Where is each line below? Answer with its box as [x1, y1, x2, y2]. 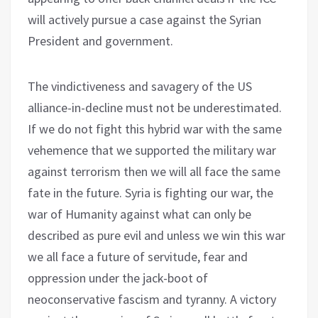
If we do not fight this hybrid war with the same [28, 120, 282, 137]
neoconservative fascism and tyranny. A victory [28, 290, 276, 307]
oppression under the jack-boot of [28, 269, 208, 286]
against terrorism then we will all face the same [28, 163, 280, 180]
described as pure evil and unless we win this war [28, 226, 285, 243]
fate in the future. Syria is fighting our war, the [28, 184, 273, 201]
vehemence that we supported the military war [28, 141, 276, 158]
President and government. [28, 32, 173, 49]
